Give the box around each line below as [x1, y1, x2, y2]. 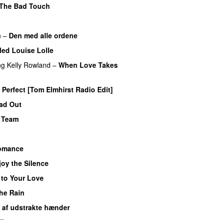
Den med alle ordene [9, 30, 78, 40]
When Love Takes [58, 59, 118, 70]
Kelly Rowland [7, 59, 51, 70]
